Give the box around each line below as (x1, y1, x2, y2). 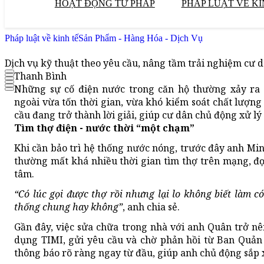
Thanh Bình (14, 70, 67, 83)
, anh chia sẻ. (123, 200, 180, 214)
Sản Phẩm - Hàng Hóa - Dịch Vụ (78, 33, 203, 43)
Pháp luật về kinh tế (5, 33, 78, 43)
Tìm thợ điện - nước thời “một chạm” (14, 121, 194, 135)
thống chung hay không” (14, 200, 123, 214)
